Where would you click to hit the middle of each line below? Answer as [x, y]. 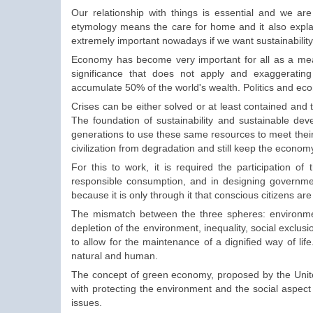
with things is [181, 13]
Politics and [270, 88]
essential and [247, 13]
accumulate [98, 88]
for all [259, 60]
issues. [87, 303]
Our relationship [110, 13]
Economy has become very [135, 60]
